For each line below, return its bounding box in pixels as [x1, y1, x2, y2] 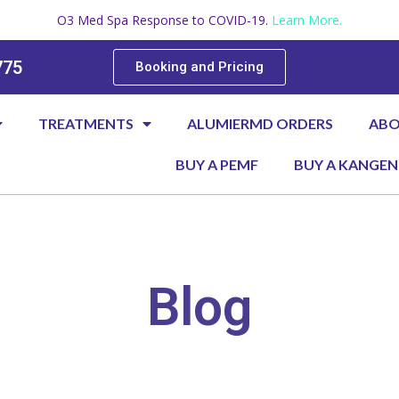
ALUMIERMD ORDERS [187, 115, 334, 132]
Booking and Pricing [134, 59, 264, 75]
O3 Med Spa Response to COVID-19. [57, 12, 272, 28]
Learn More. [272, 12, 342, 28]
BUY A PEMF [175, 156, 259, 173]
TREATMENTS [38, 115, 134, 132]
